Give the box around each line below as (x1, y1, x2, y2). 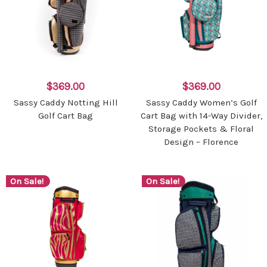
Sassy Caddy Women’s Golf (145, 97, 257, 108)
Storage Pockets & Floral (148, 123, 254, 135)
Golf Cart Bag (38, 110, 94, 122)
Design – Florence (164, 136, 239, 148)
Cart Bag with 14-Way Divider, (140, 110, 262, 122)
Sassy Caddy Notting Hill (13, 97, 118, 108)
